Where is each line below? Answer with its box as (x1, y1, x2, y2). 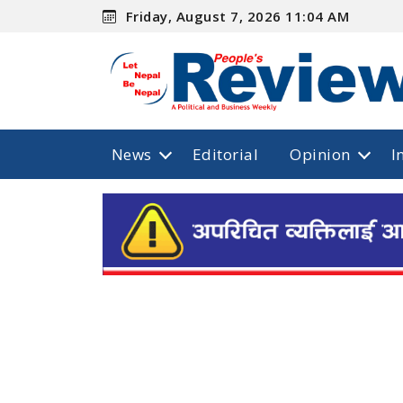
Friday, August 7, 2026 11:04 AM (121, 6, 350, 25)
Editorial (192, 143, 259, 165)
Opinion (290, 143, 351, 165)
